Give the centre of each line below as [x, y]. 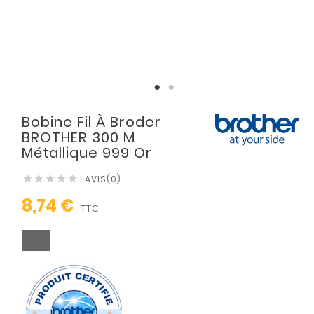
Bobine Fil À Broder [91, 122]
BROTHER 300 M [78, 137]
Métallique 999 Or [87, 152]
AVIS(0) [103, 179]
